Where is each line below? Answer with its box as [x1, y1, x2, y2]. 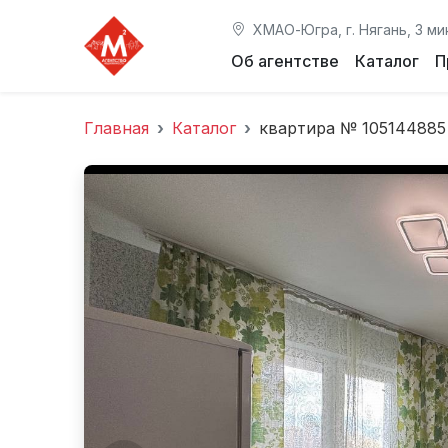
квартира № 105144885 [259, 118, 446, 138]
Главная [84, 118, 149, 138]
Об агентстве [231, 50, 339, 71]
